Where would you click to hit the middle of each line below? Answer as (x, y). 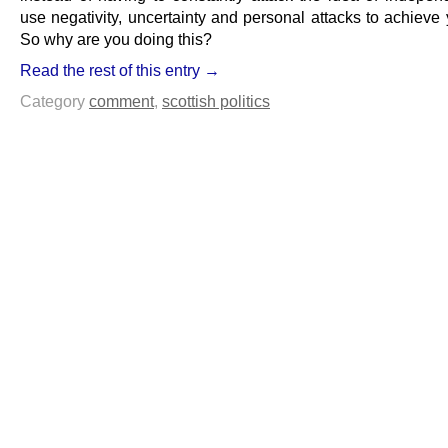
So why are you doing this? (116, 39)
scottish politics (216, 101)
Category (54, 101)
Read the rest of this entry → (120, 70)
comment (121, 101)
